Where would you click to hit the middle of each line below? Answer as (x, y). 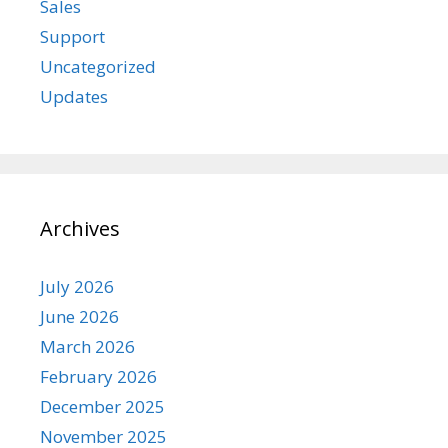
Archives (80, 228)
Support (72, 36)
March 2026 (87, 346)
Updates (74, 96)
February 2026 (98, 376)
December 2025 (102, 406)
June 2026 (79, 316)
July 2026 (77, 286)
